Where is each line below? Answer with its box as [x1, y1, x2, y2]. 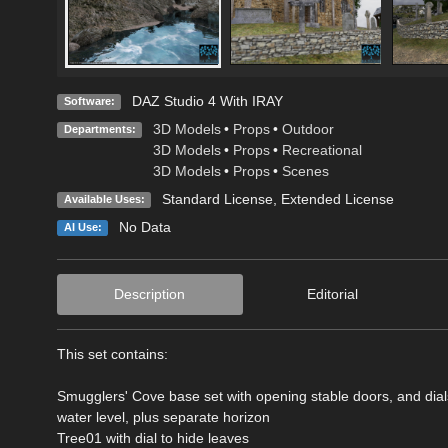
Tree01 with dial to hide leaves [57, 429, 249, 446]
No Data [118, 218, 171, 235]
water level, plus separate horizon [57, 408, 270, 425]
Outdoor [281, 120, 334, 137]
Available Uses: [63, 192, 145, 205]
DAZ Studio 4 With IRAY [131, 92, 283, 109]
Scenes [281, 162, 329, 179]
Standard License [161, 190, 273, 207]
